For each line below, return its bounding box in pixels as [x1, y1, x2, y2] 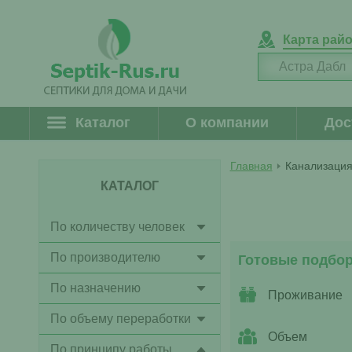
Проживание [267, 288, 343, 302]
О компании [185, 115, 269, 130]
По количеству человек [49, 220, 185, 233]
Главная [229, 159, 273, 172]
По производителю [49, 251, 160, 264]
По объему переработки [49, 312, 191, 325]
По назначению [49, 281, 141, 295]
